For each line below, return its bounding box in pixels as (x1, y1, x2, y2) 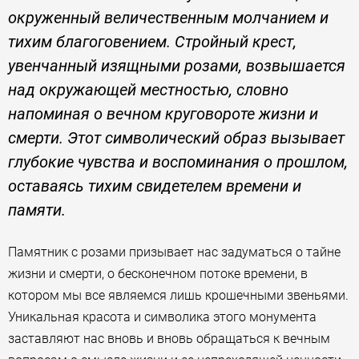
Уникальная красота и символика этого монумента (8, 309, 317, 325)
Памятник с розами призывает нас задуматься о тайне (8, 244, 341, 260)
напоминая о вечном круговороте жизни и (8, 103, 318, 123)
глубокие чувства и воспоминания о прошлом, (8, 151, 348, 171)
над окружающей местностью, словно (8, 79, 288, 99)
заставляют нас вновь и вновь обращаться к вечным (8, 330, 330, 346)
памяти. (8, 200, 66, 220)
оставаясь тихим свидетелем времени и (8, 175, 301, 196)
